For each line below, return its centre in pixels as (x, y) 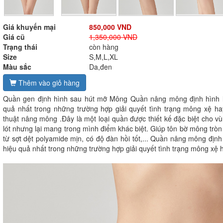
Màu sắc (17, 67)
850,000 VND (110, 27)
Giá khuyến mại (29, 27)
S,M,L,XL (103, 57)
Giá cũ (14, 37)
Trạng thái (20, 47)
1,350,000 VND (113, 37)
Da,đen (100, 67)
